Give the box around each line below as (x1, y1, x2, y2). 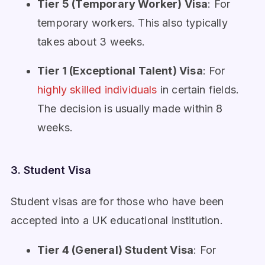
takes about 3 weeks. (37, 35, 146, 49)
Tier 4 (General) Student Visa (37, 243, 194, 256)
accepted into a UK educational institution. (11, 214, 223, 227)
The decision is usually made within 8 (37, 102, 223, 115)
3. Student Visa (11, 163, 91, 176)
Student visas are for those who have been (11, 195, 224, 208)
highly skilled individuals (37, 83, 157, 96)
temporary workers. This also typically (37, 17, 228, 30)
